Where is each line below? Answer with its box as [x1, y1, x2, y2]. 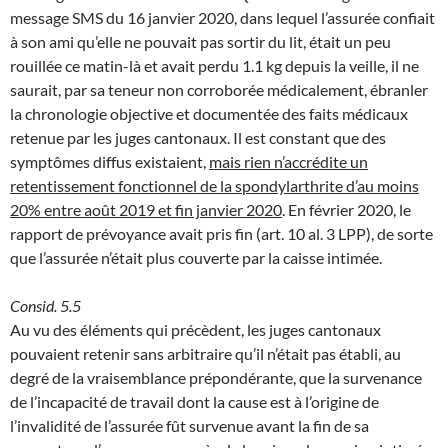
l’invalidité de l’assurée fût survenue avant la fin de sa [10, 415, 369, 435]
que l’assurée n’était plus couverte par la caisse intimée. [10, 247, 382, 267]
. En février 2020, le [282, 199, 411, 219]
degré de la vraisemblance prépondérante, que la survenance [10, 367, 422, 387]
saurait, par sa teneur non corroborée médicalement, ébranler [10, 79, 428, 99]
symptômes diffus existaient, [10, 151, 209, 171]
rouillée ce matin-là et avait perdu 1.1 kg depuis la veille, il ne [10, 55, 419, 75]
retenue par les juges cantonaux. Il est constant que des [10, 127, 386, 147]
